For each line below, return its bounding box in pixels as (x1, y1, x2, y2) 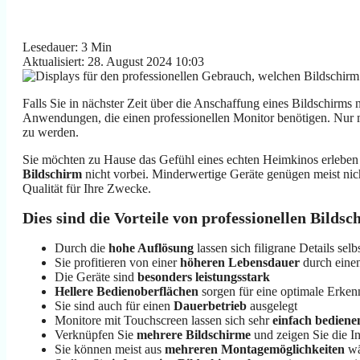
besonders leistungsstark (137, 270, 270, 284)
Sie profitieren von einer (55, 256, 180, 269)
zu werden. (22, 125, 79, 139)
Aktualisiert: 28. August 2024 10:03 (22, 54, 204, 68)
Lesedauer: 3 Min (22, 39, 112, 54)
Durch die (55, 241, 108, 255)
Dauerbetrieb (174, 299, 247, 313)
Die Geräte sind (55, 270, 137, 284)
